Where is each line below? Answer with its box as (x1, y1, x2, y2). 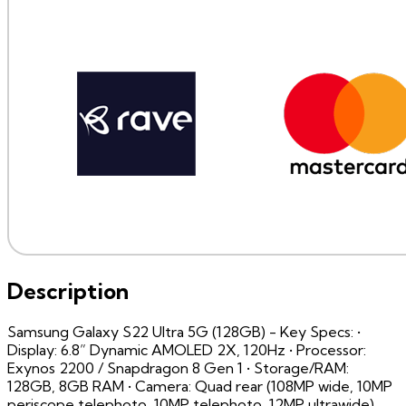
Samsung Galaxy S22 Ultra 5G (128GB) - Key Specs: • (7, 322, 361, 341)
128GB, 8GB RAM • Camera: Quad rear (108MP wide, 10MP (7, 376, 392, 395)
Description (7, 277, 129, 305)
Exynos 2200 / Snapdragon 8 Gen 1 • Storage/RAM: (7, 358, 349, 377)
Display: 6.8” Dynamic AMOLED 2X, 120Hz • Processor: (7, 340, 366, 359)
